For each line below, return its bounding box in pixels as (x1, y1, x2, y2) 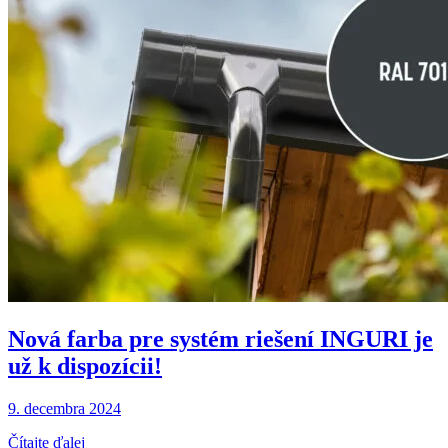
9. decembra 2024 (8, 399, 121, 417)
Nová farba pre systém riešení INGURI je (8, 325, 433, 352)
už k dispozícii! (8, 352, 162, 379)
